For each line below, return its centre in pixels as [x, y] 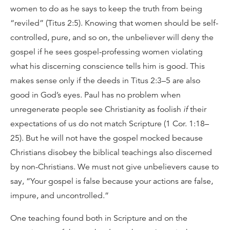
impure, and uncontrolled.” [60, 196]
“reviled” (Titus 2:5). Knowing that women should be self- [114, 23]
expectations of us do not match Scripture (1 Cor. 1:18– [110, 124]
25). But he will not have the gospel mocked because [107, 138]
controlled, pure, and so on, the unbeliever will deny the [112, 37]
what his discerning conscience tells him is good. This [108, 66]
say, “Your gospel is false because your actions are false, [112, 181]
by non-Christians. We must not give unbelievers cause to [114, 167]
